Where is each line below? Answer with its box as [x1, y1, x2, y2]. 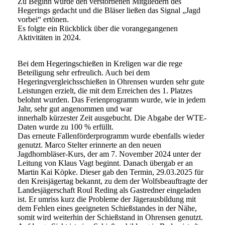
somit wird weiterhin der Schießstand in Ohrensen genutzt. [18, 213, 203, 222]
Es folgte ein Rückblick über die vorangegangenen [18, 24, 178, 33]
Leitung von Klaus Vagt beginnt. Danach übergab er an [18, 159, 193, 168]
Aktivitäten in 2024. [18, 33, 81, 42]
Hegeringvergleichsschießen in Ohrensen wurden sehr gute [18, 77, 204, 86]
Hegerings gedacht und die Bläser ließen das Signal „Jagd [18, 6, 200, 15]
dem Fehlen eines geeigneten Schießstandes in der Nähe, [18, 204, 197, 213]
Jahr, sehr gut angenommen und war [18, 104, 132, 114]
